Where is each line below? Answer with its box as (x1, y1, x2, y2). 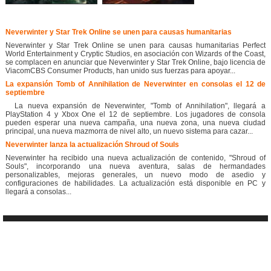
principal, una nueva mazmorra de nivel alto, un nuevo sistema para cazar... (5, 127, 253, 136)
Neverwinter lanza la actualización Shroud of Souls (5, 140, 179, 149)
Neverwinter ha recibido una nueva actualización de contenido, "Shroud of (5, 154, 266, 163)
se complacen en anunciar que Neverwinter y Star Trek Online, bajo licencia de (5, 58, 266, 67)
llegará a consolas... (5, 188, 71, 197)
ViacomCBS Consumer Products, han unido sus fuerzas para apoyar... (5, 67, 235, 76)
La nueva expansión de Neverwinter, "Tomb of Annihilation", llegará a (5, 102, 266, 111)
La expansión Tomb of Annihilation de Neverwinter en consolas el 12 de (5, 80, 266, 89)
